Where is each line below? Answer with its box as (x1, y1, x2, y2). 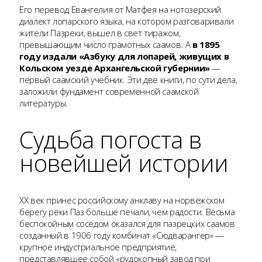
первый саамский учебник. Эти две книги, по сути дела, (19, 73, 237, 85)
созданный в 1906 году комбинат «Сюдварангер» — (19, 229, 224, 242)
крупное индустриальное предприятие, (19, 241, 177, 253)
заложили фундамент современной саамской (19, 85, 199, 97)
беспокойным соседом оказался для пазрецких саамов (19, 218, 235, 230)
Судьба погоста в (19, 123, 202, 156)
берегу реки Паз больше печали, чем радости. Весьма (19, 206, 235, 218)
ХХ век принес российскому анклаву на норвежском (19, 194, 225, 206)
